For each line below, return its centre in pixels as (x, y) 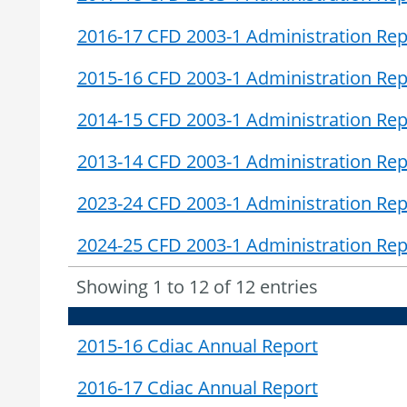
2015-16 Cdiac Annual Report (197, 345)
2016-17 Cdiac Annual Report (197, 387)
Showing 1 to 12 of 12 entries (198, 286)
